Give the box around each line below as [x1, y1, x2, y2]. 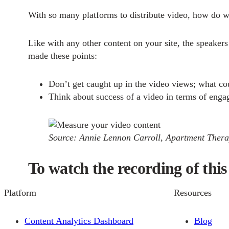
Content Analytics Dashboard [25, 216, 133, 226]
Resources [174, 188, 212, 198]
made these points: [28, 50, 97, 61]
